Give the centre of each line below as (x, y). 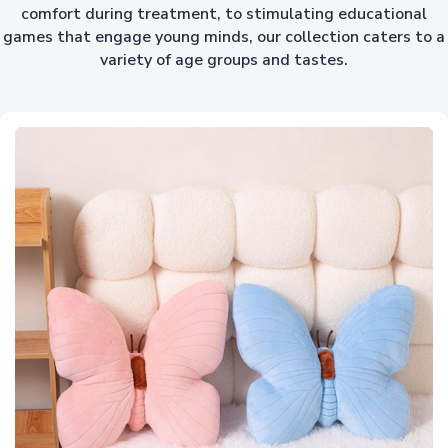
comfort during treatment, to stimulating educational (224, 14)
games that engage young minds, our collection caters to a (224, 37)
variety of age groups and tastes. (224, 60)
